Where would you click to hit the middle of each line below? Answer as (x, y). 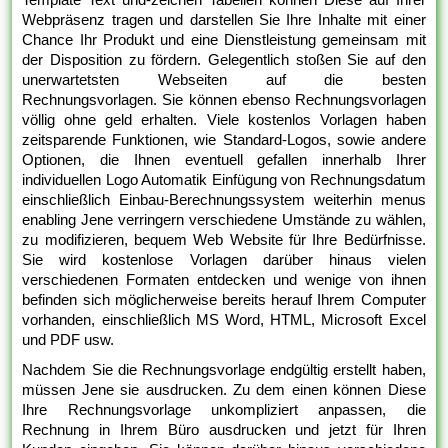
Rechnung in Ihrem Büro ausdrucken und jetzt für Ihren (224, 429)
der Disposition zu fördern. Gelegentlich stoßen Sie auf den (224, 59)
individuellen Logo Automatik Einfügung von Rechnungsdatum (224, 179)
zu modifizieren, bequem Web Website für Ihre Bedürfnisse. (224, 239)
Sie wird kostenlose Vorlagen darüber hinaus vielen (224, 259)
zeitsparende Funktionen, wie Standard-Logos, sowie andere (224, 139)
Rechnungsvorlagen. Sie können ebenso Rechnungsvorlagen (224, 99)
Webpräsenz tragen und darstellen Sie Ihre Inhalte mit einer (224, 19)
